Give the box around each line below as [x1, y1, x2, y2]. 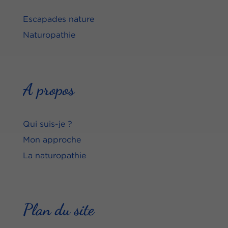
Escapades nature [22, 14, 94, 24]
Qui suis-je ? [22, 119, 72, 128]
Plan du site [22, 199, 94, 219]
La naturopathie [22, 150, 86, 160]
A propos [22, 79, 74, 99]
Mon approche [22, 134, 81, 144]
